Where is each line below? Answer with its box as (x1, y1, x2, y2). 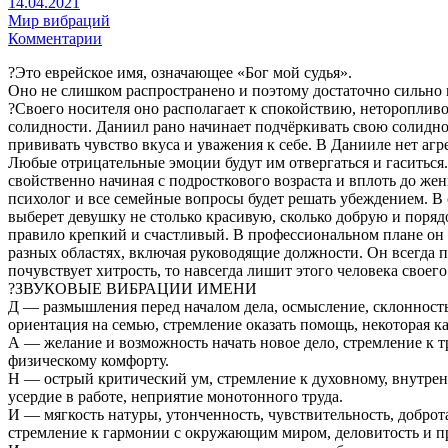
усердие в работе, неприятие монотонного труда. (8, 387, 343, 405)
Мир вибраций (8, 11, 110, 29)
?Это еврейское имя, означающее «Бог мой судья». (8, 63, 352, 81)
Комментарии (8, 29, 102, 47)
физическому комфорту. (8, 351, 169, 369)
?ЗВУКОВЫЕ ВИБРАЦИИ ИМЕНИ (8, 279, 257, 297)
